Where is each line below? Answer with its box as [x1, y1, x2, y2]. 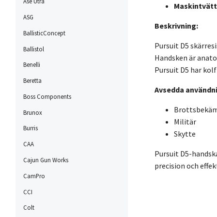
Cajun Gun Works [23, 156, 68, 164]
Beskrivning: [155, 20, 198, 31]
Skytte [174, 128, 196, 139]
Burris [23, 124, 38, 132]
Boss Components [23, 92, 71, 100]
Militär [174, 116, 196, 126]
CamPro [23, 171, 45, 180]
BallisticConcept [23, 29, 65, 37]
